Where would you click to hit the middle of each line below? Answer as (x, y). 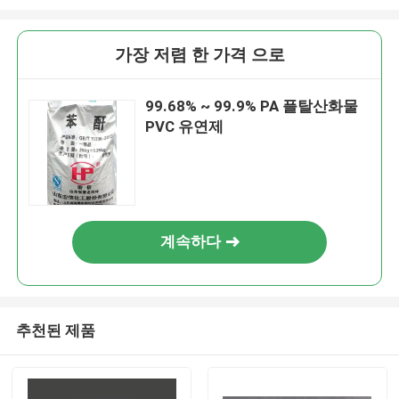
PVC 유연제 (185, 127)
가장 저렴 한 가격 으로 (199, 55)
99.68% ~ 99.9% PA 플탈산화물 (252, 106)
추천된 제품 (55, 330)
